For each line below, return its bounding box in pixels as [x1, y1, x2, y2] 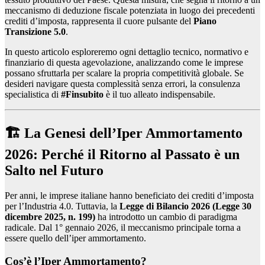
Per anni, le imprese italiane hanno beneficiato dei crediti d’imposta [5, 190, 254, 201]
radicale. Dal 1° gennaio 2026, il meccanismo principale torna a [5, 222, 241, 233]
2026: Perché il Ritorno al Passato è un [5, 147, 240, 163]
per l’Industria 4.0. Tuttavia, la [5, 201, 119, 212]
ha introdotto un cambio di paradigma [95, 212, 237, 222]
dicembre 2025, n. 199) [5, 212, 95, 222]
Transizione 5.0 [5, 27, 66, 37]
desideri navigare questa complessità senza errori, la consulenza [5, 79, 240, 89]
